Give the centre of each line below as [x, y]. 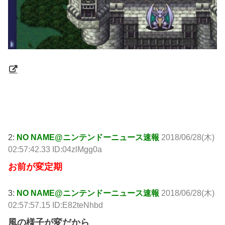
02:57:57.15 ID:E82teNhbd [56, 205]
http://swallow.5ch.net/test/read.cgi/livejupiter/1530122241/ [113, 111]
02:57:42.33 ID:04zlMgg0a [55, 149]
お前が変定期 [35, 166]
